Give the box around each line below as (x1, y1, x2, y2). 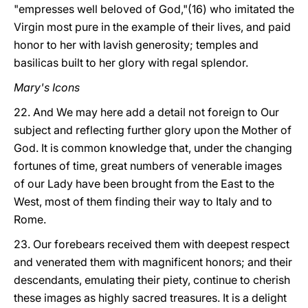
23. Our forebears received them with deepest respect (14, 237, 289, 251)
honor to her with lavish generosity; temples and (14, 38, 258, 52)
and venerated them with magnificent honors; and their (14, 255, 292, 269)
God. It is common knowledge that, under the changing (14, 141, 292, 155)
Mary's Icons (14, 80, 80, 94)
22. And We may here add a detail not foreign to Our (14, 105, 279, 119)
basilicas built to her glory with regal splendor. (14, 56, 248, 69)
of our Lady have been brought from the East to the (14, 177, 274, 190)
